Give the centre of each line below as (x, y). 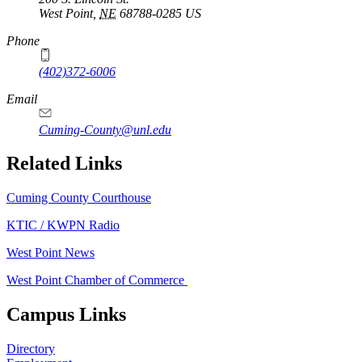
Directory (31, 349)
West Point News (51, 253)
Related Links (64, 164)
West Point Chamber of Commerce (97, 280)
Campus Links (66, 315)
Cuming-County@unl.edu (105, 129)
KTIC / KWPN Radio (63, 225)
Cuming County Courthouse (79, 198)
